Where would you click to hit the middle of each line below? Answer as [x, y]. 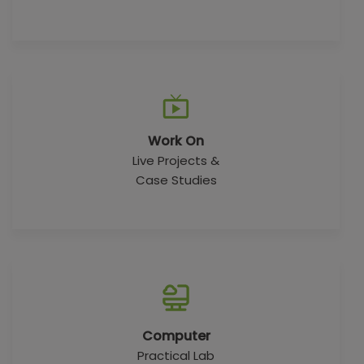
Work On [176, 141]
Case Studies [176, 180]
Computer [176, 336]
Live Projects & [176, 160]
